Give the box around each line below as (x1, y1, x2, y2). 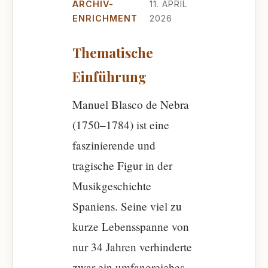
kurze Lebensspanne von (72, 219, 189, 234)
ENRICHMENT (72, 13, 138, 23)
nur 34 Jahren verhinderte (72, 239, 192, 254)
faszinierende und (72, 138, 156, 153)
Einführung (72, 68, 147, 86)
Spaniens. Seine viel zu (72, 199, 182, 214)
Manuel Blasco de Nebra (72, 97, 189, 112)
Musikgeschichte (72, 178, 151, 193)
